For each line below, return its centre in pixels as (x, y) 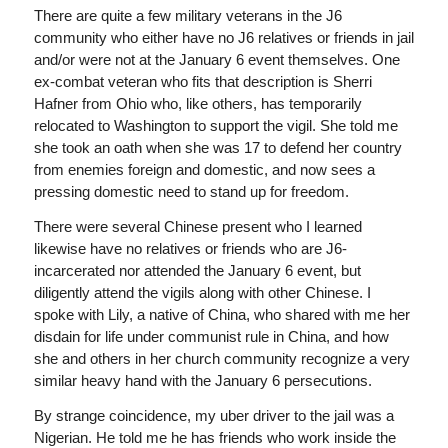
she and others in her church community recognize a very (221, 358)
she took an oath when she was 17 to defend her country (217, 148)
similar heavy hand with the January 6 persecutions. (202, 380)
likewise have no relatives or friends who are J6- (190, 248)
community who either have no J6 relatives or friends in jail (223, 38)
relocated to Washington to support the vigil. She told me (215, 126)
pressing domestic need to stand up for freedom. (191, 192)
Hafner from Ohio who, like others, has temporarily (197, 104)
